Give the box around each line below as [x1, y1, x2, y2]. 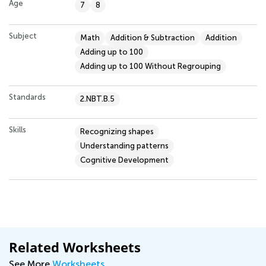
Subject [9, 31, 37, 40]
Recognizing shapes [80, 126, 154, 136]
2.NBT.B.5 [80, 94, 115, 103]
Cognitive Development [80, 155, 169, 164]
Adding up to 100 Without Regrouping [80, 61, 221, 71]
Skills [9, 125, 26, 134]
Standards [9, 92, 46, 102]
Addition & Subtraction [110, 33, 195, 42]
